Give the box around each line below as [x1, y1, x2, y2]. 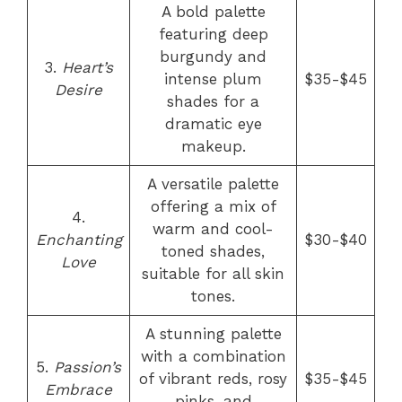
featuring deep [158, 25, 268, 43]
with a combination [140, 347, 286, 365]
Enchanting [35, 231, 122, 249]
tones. [191, 287, 235, 305]
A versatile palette [147, 175, 279, 193]
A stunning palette [144, 325, 282, 343]
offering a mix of [150, 197, 276, 215]
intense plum [164, 70, 262, 88]
